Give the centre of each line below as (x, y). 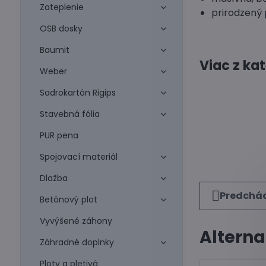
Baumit (54, 50)
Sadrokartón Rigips (77, 93)
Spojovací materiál (78, 157)
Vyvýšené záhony (76, 221)
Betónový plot (68, 199)
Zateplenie (61, 7)
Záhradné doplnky (77, 242)
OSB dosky (61, 28)
